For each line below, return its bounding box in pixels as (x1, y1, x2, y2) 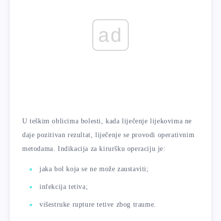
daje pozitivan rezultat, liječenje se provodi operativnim (22, 131, 195, 139)
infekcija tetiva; (39, 183, 88, 190)
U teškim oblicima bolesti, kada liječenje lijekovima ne (22, 117, 192, 125)
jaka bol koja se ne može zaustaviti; (39, 165, 149, 173)
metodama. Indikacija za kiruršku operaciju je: (22, 145, 166, 152)
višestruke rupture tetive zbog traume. (39, 200, 156, 208)
